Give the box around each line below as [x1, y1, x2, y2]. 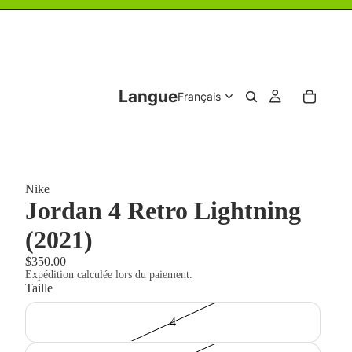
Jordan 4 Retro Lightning [25, 196, 301, 225]
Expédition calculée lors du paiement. [25, 269, 192, 280]
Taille [25, 281, 53, 295]
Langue [118, 86, 178, 106]
